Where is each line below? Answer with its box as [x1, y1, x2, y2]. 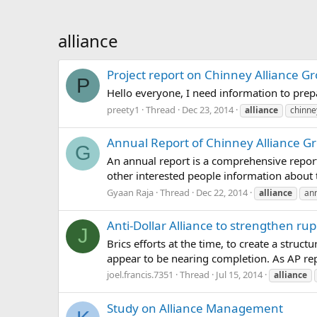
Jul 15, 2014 [216, 268, 263, 282]
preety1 [107, 103, 139, 116]
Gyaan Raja [107, 185, 154, 199]
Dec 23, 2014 [182, 103, 234, 116]
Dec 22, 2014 [196, 185, 248, 199]
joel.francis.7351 [107, 268, 173, 282]
